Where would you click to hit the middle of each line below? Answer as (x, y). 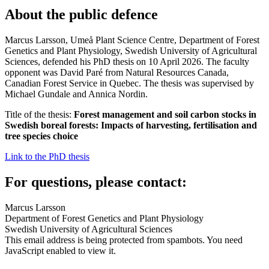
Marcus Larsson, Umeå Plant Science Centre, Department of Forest (132, 40)
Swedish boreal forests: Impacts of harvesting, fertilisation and (131, 125)
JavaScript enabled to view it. (60, 251)
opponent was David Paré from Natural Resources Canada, (117, 73)
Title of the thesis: (39, 115)
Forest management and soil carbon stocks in (165, 115)
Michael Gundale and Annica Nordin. (76, 94)
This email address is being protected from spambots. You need (124, 240)
